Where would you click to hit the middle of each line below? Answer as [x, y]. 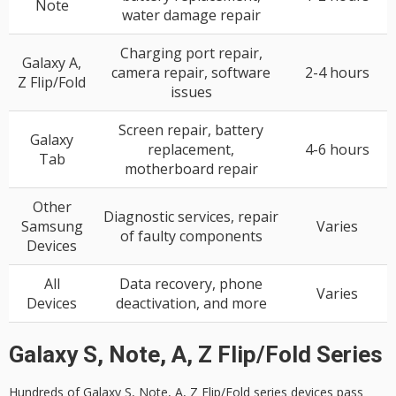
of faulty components [191, 236]
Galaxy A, [52, 63]
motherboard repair [191, 169]
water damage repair [191, 15]
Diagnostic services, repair [191, 217]
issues [191, 92]
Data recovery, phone [191, 284]
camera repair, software [191, 73]
